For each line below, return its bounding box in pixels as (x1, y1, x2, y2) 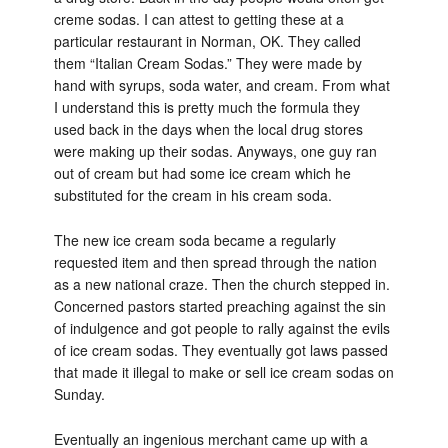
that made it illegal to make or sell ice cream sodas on (53, 361, 394, 382)
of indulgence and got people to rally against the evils (53, 317, 390, 338)
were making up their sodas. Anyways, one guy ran (53, 141, 377, 161)
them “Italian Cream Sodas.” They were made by (53, 53, 362, 73)
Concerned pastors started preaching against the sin (53, 295, 386, 316)
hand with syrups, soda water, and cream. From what (53, 75, 390, 95)
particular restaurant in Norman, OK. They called (53, 31, 361, 51)
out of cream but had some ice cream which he (53, 163, 351, 183)
